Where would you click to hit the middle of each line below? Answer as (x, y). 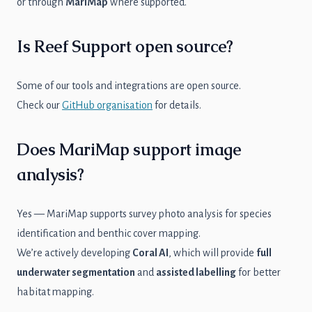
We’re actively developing (75, 253)
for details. (177, 105)
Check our (39, 105)
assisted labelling (196, 272)
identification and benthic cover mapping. (109, 233)
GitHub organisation (107, 105)
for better (258, 272)
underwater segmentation (76, 272)
